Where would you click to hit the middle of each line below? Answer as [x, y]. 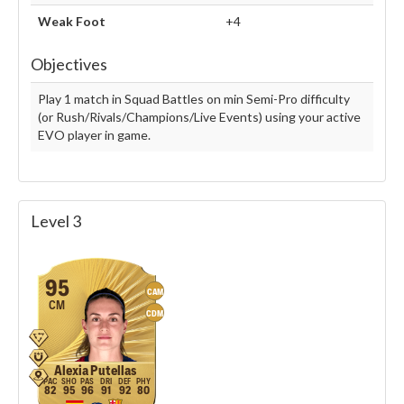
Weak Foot [72, 22]
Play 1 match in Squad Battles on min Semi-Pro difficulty [194, 99]
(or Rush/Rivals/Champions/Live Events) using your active [199, 117]
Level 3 [56, 221]
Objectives [69, 64]
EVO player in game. [94, 135]
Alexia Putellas [95, 371]
